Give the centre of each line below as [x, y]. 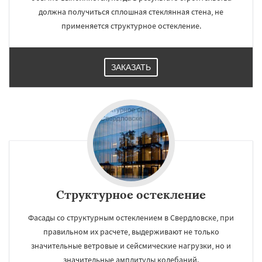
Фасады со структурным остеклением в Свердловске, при [131, 218]
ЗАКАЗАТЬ [131, 67]
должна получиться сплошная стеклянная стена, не [131, 12]
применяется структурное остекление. [131, 26]
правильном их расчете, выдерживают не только [131, 232]
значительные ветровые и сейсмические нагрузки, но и [131, 246]
